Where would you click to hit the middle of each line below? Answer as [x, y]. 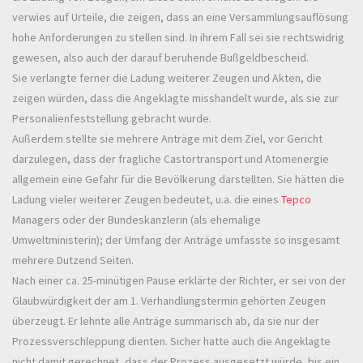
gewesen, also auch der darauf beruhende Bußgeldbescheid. [160, 57]
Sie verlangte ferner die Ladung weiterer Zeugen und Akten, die [167, 77]
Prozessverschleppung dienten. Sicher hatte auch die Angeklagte [171, 341]
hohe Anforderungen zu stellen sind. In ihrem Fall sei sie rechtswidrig [178, 37]
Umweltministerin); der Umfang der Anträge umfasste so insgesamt [176, 239]
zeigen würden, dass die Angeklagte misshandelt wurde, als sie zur [175, 98]
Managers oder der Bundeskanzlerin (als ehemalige [137, 219]
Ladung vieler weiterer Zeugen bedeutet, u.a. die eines [147, 199]
